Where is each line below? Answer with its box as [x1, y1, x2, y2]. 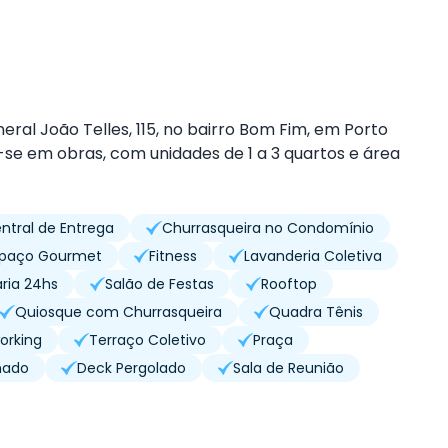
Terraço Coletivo [88, 329, 206, 350]
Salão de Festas [104, 273, 214, 294]
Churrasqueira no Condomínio [161, 217, 374, 238]
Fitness [148, 245, 197, 266]
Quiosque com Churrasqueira [14, 301, 222, 322]
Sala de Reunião [232, 357, 344, 378]
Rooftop [261, 273, 318, 294]
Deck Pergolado [76, 357, 186, 378]
